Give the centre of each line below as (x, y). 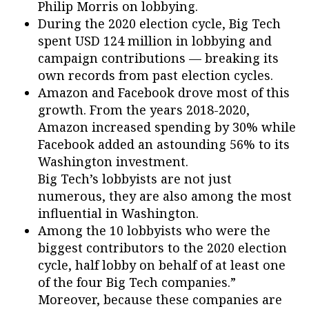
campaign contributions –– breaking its (158, 58)
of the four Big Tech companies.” (137, 282)
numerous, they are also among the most (165, 196)
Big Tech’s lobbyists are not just (135, 179)
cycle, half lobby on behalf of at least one (162, 265)
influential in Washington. (118, 213)
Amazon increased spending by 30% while (167, 127)
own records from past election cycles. (156, 75)
